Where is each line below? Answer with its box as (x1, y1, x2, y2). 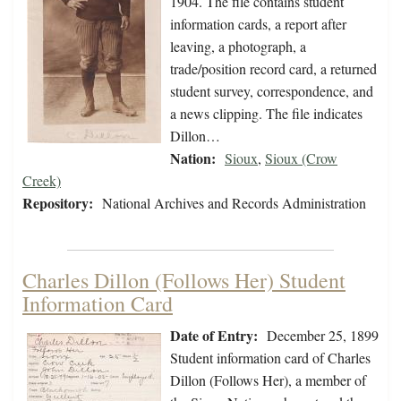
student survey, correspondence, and (170, 81, 373, 101)
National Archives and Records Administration (102, 193, 366, 213)
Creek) (22, 171, 61, 191)
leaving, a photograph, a (170, 37, 306, 56)
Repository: (22, 192, 93, 214)
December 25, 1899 (267, 326, 379, 346)
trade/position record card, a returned (170, 59, 377, 79)
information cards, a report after (170, 14, 346, 34)
